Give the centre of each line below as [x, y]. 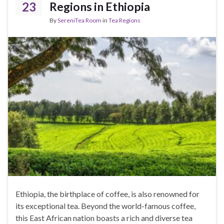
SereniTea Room [79, 20]
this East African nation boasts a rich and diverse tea [104, 217]
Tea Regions [124, 20]
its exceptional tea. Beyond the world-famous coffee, [105, 205]
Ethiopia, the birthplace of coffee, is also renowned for [107, 193]
